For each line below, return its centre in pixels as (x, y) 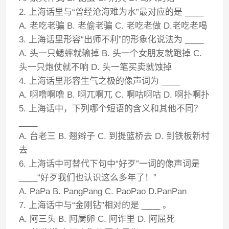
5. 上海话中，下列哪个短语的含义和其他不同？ (111, 109)
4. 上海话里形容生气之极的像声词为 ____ (100, 81)
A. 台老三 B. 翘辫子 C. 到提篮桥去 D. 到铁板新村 (114, 136)
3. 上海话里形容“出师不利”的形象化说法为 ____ (111, 40)
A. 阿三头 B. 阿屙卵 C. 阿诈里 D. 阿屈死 (97, 219)
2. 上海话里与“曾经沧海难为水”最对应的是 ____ (111, 12)
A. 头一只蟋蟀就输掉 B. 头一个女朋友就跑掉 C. (111, 53)
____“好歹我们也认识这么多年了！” (88, 178)
